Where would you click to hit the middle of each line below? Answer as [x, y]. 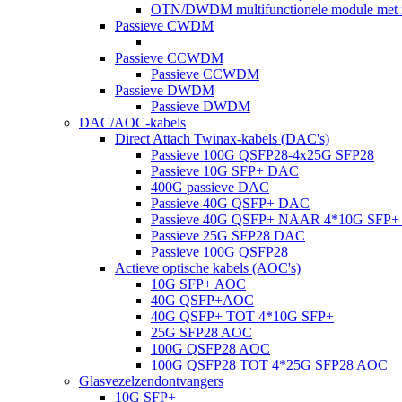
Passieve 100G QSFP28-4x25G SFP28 [262, 155]
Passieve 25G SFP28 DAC [228, 236]
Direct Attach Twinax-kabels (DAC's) [222, 139]
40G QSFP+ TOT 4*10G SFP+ [242, 316]
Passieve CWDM [164, 26]
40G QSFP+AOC [202, 300]
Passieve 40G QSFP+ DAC [230, 203]
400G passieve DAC [210, 187]
